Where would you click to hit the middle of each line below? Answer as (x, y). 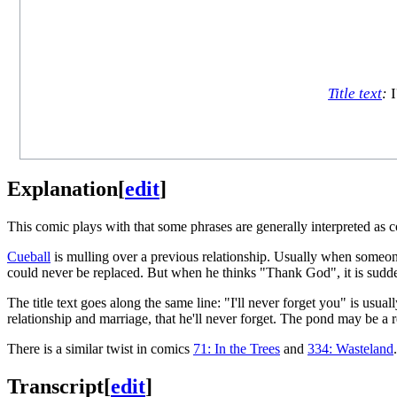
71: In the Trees (237, 348)
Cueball (29, 256)
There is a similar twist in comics (100, 348)
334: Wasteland (350, 348)
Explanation (62, 188)
